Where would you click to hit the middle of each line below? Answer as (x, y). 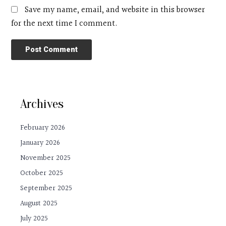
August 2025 (39, 204)
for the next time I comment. (65, 24)
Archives (42, 104)
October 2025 (42, 174)
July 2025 (34, 219)
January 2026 (40, 143)
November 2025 (46, 158)
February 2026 (43, 128)
